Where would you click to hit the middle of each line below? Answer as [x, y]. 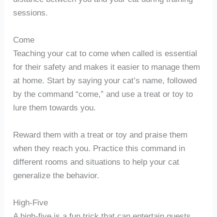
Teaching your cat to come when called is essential [105, 54]
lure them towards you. [54, 108]
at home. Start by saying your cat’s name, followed [105, 81]
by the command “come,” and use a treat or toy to [103, 94]
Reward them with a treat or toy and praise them [100, 134]
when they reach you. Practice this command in [99, 148]
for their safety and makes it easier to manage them [106, 67]
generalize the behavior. [56, 175]
